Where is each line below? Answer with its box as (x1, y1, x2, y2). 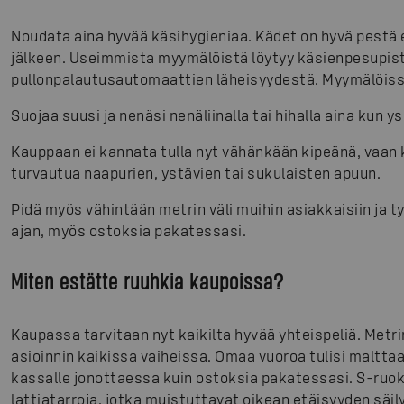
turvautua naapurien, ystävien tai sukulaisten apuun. (11, 163, 381, 181)
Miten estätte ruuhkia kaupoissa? (11, 268, 284, 295)
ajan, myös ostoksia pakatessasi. (11, 221, 246, 239)
